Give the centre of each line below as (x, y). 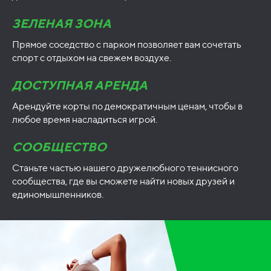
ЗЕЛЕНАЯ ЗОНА (62, 24)
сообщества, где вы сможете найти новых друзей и (123, 181)
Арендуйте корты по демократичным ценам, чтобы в (127, 106)
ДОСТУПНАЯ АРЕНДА (80, 85)
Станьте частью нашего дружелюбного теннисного (125, 168)
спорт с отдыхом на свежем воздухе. (92, 58)
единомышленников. (58, 195)
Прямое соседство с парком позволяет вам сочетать (127, 45)
